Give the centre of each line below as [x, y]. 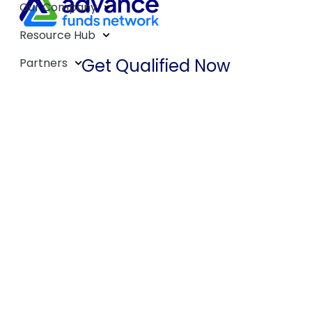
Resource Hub [57, 35]
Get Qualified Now [156, 65]
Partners [44, 63]
